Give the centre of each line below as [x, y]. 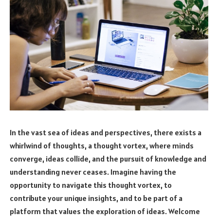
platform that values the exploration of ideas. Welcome [105, 211]
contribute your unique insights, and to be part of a [96, 198]
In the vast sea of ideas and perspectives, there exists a [106, 132]
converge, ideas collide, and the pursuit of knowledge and [108, 158]
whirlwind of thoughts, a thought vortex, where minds [102, 145]
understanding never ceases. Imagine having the [93, 172]
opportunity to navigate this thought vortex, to [91, 185]
